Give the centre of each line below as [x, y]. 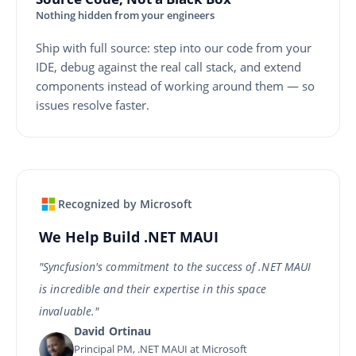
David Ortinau [113, 331]
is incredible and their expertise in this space [153, 289]
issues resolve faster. [93, 105]
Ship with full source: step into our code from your [174, 48]
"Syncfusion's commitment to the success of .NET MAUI [175, 267]
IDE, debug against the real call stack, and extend [168, 67]
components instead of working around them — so [175, 86]
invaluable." [69, 311]
